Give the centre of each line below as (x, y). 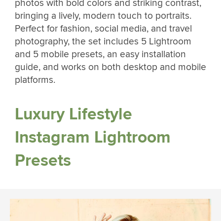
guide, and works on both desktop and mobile (110, 67)
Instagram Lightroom (93, 138)
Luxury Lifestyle (74, 114)
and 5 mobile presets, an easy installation (100, 54)
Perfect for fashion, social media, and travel (103, 28)
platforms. (35, 80)
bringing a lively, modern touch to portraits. (103, 16)
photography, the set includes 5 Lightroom (103, 41)
